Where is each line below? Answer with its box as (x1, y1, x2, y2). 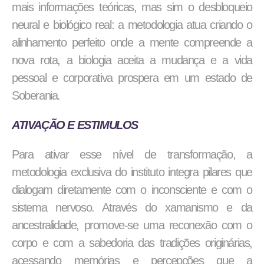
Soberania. (12, 89, 60, 102)
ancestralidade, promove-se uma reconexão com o (12, 219, 252, 232)
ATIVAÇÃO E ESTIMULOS (12, 118, 138, 131)
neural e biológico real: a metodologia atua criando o (12, 18, 252, 31)
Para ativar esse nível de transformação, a (12, 148, 252, 161)
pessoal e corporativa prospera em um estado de (12, 71, 252, 84)
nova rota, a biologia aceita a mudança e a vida (12, 54, 252, 67)
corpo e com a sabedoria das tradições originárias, (12, 236, 252, 249)
